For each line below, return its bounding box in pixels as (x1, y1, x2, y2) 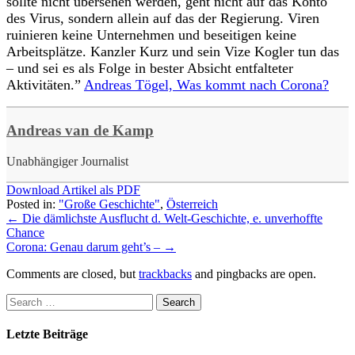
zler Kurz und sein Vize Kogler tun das (114, 43, 339, 59)
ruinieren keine (6, 26, 97, 43)
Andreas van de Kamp (6, 122, 154, 139)
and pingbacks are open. (192, 267, 316, 281)
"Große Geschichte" (59, 197, 160, 212)
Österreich (166, 197, 218, 212)
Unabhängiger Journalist (6, 155, 128, 169)
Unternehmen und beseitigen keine (97, 26, 296, 43)
